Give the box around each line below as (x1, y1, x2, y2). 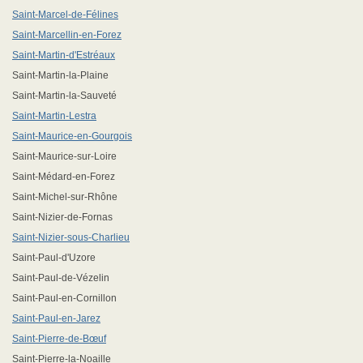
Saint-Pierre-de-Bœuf (12, 333, 106, 344)
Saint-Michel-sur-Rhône (12, 191, 117, 203)
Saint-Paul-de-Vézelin (12, 272, 109, 284)
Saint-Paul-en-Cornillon (12, 293, 117, 304)
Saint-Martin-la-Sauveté (12, 90, 117, 101)
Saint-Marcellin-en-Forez (12, 29, 122, 41)
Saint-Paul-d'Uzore (12, 252, 96, 263)
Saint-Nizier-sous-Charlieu (12, 232, 130, 243)
